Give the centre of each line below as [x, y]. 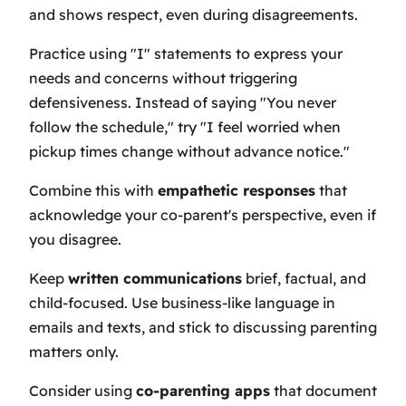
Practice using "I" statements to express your [186, 54]
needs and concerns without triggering [163, 78]
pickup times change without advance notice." [189, 152]
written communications [155, 279]
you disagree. [75, 240]
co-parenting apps [203, 391]
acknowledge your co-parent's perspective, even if [203, 215]
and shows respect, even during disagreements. [193, 15]
